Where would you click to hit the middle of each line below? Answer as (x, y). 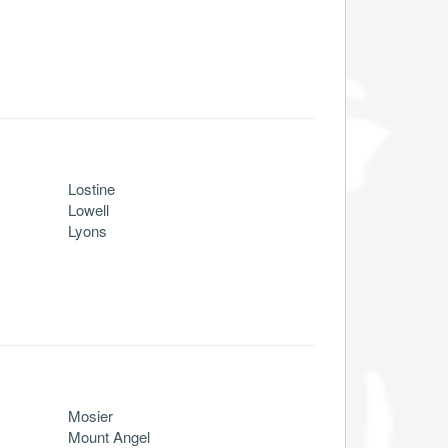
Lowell (88, 209)
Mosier (90, 415)
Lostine (91, 188)
